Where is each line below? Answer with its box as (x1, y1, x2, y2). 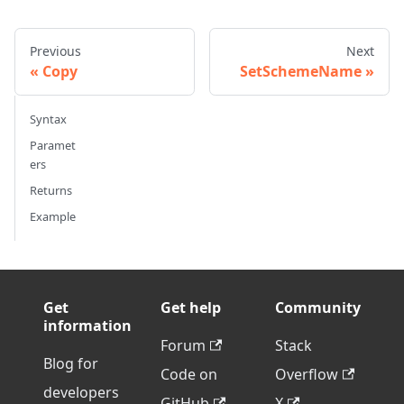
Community (275, 298, 361, 318)
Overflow (275, 364, 338, 385)
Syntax (30, 111, 67, 128)
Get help (161, 298, 221, 318)
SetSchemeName (240, 61, 362, 82)
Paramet (30, 137, 76, 154)
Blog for (43, 353, 98, 374)
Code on (161, 364, 217, 385)
